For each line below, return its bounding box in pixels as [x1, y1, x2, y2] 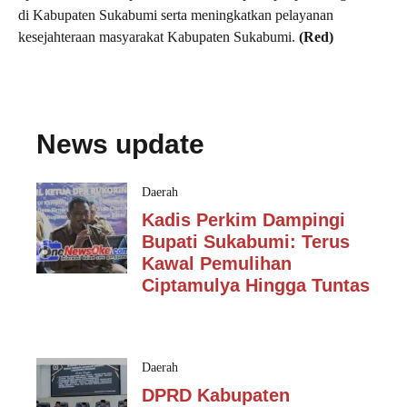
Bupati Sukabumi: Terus [142, 232, 350, 252]
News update [36, 129, 204, 159]
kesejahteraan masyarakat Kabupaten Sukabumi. [18, 29, 299, 45]
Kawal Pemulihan [142, 253, 292, 273]
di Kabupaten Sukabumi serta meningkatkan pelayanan [18, 7, 333, 23]
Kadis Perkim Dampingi [142, 210, 345, 230]
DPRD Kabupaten [142, 385, 290, 405]
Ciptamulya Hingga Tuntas [142, 275, 370, 295]
